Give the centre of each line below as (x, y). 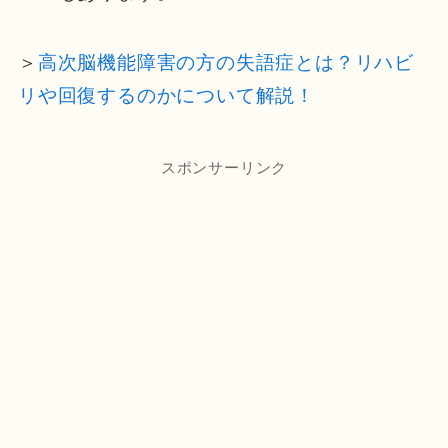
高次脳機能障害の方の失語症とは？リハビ (226, 63)
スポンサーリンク (224, 167)
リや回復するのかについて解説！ (166, 96)
